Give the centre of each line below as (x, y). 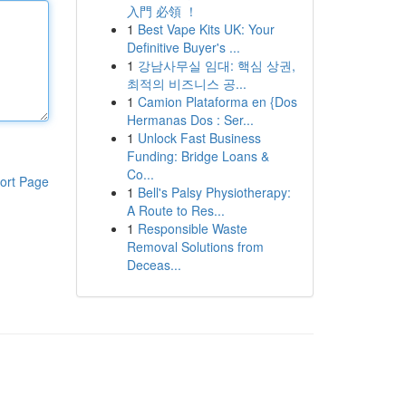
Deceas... (154, 265)
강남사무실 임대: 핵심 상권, (216, 65)
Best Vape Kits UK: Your (206, 29)
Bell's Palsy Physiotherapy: (214, 192)
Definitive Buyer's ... (183, 47)
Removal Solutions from (195, 246)
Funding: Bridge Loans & (198, 156)
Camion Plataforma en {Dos (217, 101)
